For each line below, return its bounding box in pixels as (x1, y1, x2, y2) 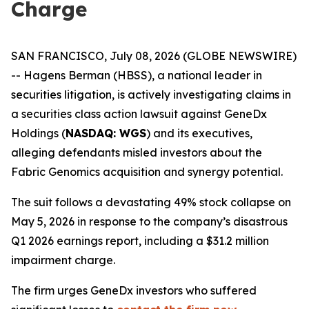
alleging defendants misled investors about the (11, 146, 262, 159)
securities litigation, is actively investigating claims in (11, 88, 291, 101)
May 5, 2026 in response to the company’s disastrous (11, 215, 288, 228)
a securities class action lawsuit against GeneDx (11, 107, 267, 121)
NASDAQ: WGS (66, 126, 146, 140)
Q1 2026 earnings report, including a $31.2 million (11, 234, 269, 248)
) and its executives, (146, 126, 252, 140)
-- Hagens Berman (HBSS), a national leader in (11, 68, 262, 82)
